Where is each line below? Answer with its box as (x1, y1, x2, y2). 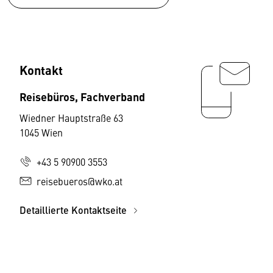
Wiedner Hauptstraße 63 (19, 111, 123, 125)
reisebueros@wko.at (37, 174, 122, 188)
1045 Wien (19, 126, 63, 140)
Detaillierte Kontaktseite (19, 203, 129, 218)
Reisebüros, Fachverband (19, 88, 145, 105)
